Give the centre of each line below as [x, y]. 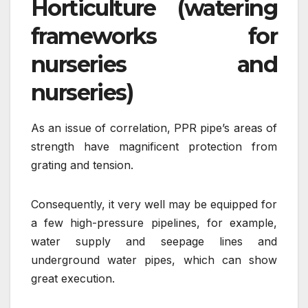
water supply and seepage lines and [154, 242]
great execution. [73, 279]
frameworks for [154, 36]
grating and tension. [82, 165]
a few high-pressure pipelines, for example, [154, 223]
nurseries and [154, 65]
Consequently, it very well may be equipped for [154, 205]
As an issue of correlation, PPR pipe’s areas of [154, 128]
